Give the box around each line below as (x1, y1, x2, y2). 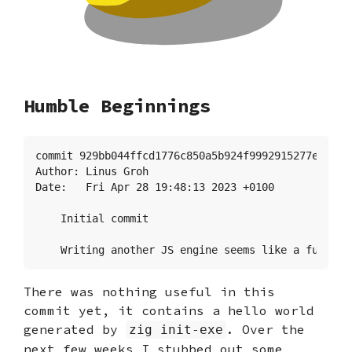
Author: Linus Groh (35, 164, 155, 178)
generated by (24, 321, 126, 337)
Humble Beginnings (24, 93, 211, 118)
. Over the (226, 321, 305, 337)
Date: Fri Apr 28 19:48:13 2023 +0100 (35, 180, 274, 193)
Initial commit (35, 211, 148, 225)
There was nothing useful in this (24, 283, 275, 299)
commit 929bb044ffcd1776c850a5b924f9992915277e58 (35, 148, 331, 162)
